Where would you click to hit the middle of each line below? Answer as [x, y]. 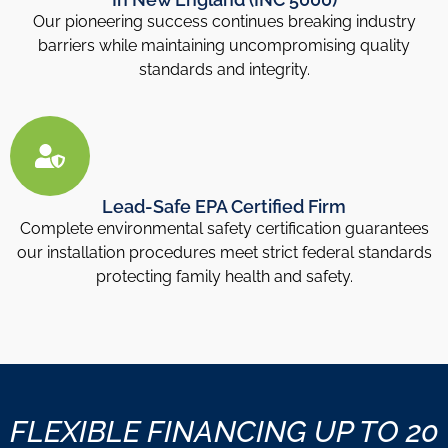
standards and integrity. [224, 70]
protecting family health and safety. [224, 277]
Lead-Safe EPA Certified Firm [224, 207]
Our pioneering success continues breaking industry [224, 22]
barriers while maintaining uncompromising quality [224, 46]
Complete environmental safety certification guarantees [224, 229]
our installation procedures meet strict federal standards [224, 253]
